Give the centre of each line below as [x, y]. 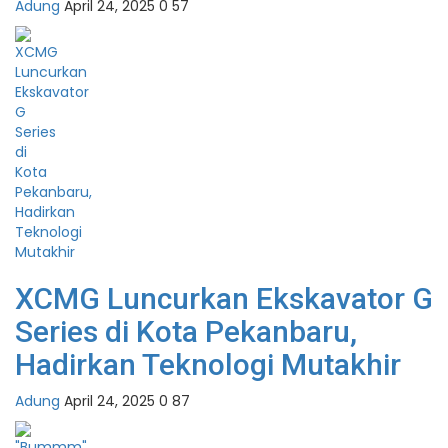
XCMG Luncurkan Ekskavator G [224, 299]
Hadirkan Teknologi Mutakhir [208, 365]
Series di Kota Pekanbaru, [186, 332]
